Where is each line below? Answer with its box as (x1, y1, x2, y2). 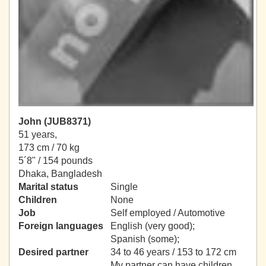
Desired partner (18, 247, 88, 258)
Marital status (18, 182, 78, 192)
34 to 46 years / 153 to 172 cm (110, 247, 236, 258)
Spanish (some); (110, 234, 182, 245)
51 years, (18, 129, 57, 140)
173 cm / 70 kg (18, 142, 80, 153)
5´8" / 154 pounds (18, 156, 93, 166)
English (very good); (110, 221, 197, 232)
